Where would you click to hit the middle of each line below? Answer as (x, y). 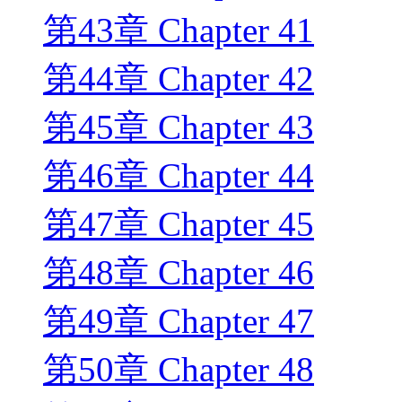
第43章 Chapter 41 (179, 31)
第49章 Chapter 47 (179, 321)
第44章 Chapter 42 (179, 79)
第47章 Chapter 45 (179, 224)
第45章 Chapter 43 (179, 127)
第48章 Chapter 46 (179, 273)
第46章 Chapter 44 (179, 176)
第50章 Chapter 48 (179, 370)
